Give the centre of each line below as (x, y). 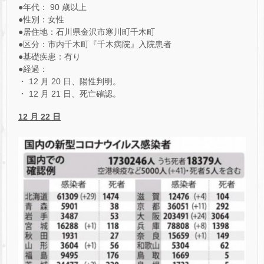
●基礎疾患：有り (49, 56)
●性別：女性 (41, 19)
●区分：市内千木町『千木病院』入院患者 (95, 44)
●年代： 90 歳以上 (52, 7)
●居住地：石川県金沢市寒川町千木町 (87, 32)
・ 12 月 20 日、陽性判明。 (70, 81)
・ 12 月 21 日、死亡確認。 (70, 93)
